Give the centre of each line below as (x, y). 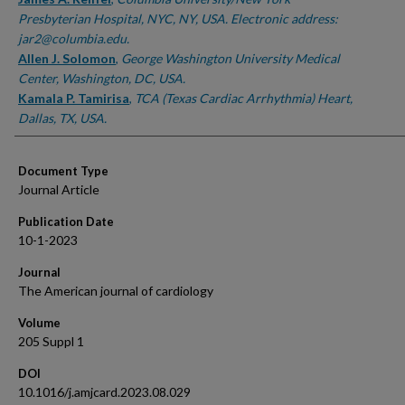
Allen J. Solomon (67, 58)
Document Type (63, 171)
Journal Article (59, 189)
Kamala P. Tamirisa (74, 98)
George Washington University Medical (231, 58)
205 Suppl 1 (51, 341)
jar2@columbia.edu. (74, 38)
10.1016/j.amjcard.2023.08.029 (104, 392)
